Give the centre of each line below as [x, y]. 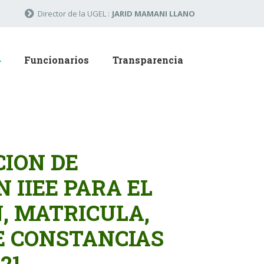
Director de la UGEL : [74, 14]
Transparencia [148, 60]
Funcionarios [57, 60]
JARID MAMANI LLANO [154, 14]
